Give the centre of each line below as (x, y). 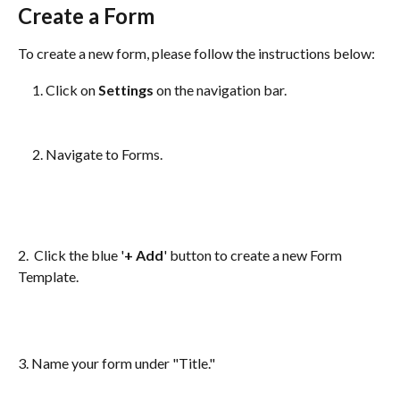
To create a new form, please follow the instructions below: (196, 54)
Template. (48, 277)
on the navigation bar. (220, 89)
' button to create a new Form (254, 255)
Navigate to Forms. (104, 154)
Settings (126, 89)
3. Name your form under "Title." (118, 363)
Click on (72, 89)
